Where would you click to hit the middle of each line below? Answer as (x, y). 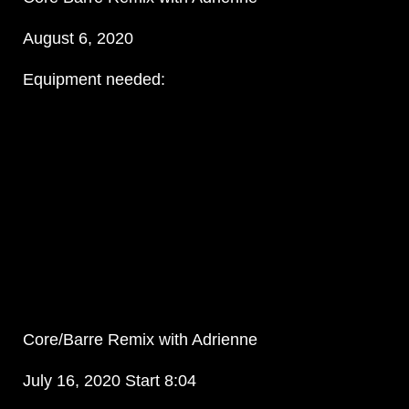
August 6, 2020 (78, 39)
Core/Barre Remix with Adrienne (140, 340)
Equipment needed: (94, 80)
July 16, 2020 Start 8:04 (109, 381)
